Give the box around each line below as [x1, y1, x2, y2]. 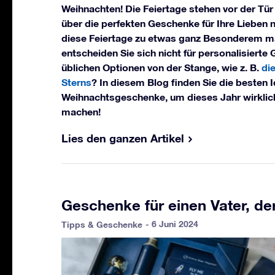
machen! [61, 106, 101, 118]
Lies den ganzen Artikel [61, 131, 184, 145]
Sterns [61, 76, 91, 88]
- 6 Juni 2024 [145, 219, 198, 230]
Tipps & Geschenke [61, 219, 142, 230]
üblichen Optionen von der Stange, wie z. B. [61, 61, 261, 74]
